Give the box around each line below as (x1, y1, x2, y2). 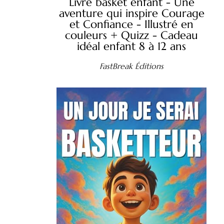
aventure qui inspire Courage (58, 6, 204, 20)
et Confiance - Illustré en (69, 17, 193, 31)
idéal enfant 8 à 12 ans (77, 39, 186, 53)
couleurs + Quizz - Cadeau (65, 28, 198, 42)
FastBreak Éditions (99, 61, 163, 71)
